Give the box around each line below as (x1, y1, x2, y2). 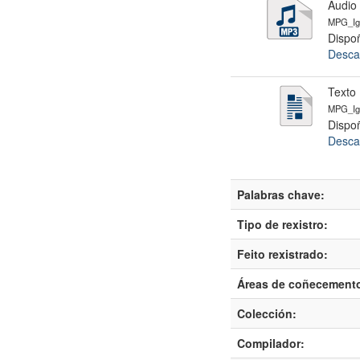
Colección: (237, 305, 297, 321)
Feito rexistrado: (237, 246, 328, 262)
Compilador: (237, 335, 305, 351)
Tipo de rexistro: (237, 216, 328, 232)
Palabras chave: (237, 186, 325, 202)
